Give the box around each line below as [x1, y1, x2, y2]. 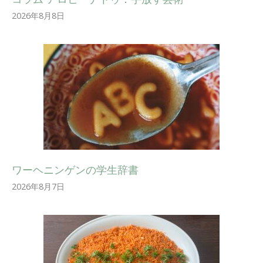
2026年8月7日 [12, 180, 65, 192]
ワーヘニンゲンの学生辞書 [12, 162, 139, 177]
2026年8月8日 [12, 9, 65, 21]
